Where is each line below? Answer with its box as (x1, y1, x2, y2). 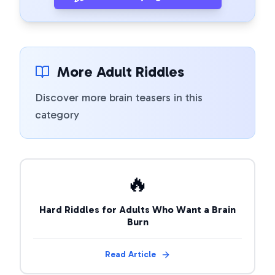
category (35, 108, 79, 122)
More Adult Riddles (57, 63, 184, 80)
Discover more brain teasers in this (35, 91, 203, 104)
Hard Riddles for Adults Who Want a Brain (39, 204, 236, 215)
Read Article (104, 249, 156, 260)
